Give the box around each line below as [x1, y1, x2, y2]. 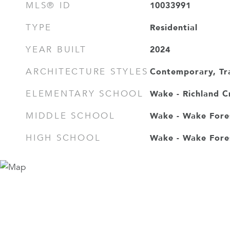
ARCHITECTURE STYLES [26, 66, 148, 77]
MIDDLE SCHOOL [26, 110, 116, 121]
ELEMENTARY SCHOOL [26, 88, 144, 99]
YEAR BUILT [26, 44, 87, 55]
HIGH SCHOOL [26, 132, 101, 143]
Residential [149, 21, 198, 34]
